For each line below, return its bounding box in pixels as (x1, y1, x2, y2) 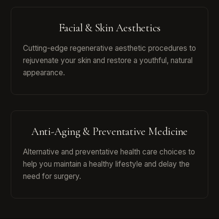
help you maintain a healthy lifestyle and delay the (23, 159, 190, 169)
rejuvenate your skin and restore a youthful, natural (23, 56, 193, 66)
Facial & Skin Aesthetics (58, 21, 161, 35)
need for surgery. (23, 172, 81, 181)
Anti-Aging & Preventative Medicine (31, 125, 188, 138)
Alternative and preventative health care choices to (23, 147, 195, 157)
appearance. (23, 68, 65, 78)
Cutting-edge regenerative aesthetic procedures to (23, 44, 196, 53)
